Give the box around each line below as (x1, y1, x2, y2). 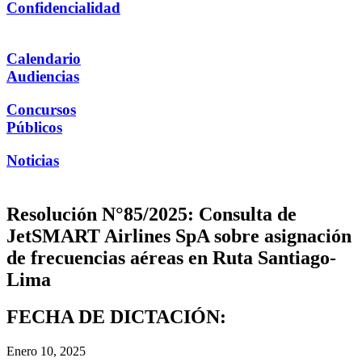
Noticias (6, 151, 59, 169)
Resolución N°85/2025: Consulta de (6, 203, 297, 225)
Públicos (6, 118, 62, 136)
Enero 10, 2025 (6, 344, 86, 359)
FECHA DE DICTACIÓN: (6, 306, 226, 328)
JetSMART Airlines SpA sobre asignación (6, 225, 351, 246)
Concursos (6, 100, 76, 118)
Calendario (6, 50, 81, 68)
